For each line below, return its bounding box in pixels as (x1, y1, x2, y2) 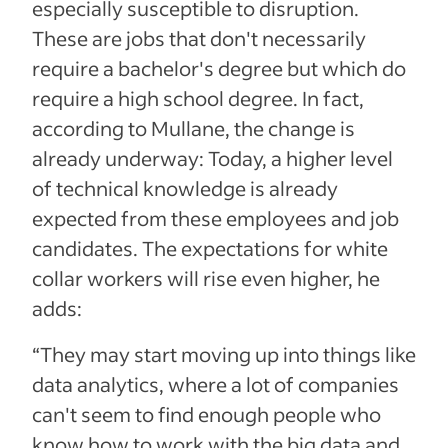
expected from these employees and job (32, 204, 399, 231)
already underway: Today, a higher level (32, 144, 393, 171)
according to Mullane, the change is (32, 114, 355, 141)
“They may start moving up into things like (32, 340, 416, 367)
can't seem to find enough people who (32, 400, 381, 427)
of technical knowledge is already (32, 174, 338, 201)
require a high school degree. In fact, (32, 84, 364, 111)
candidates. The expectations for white (32, 234, 388, 261)
